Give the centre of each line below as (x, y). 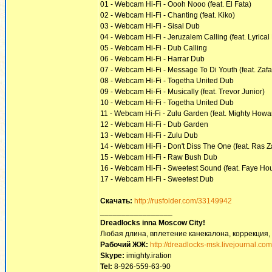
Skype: (112, 256)
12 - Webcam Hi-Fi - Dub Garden (154, 124)
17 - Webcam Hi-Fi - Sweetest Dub (157, 179)
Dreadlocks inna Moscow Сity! (153, 223)
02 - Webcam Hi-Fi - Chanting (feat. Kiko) (168, 15)
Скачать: (116, 201)
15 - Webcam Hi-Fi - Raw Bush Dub (159, 157)
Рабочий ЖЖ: (124, 245)
